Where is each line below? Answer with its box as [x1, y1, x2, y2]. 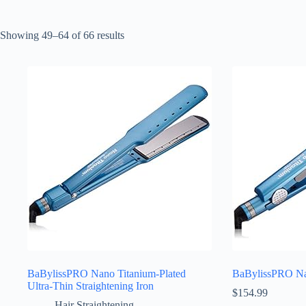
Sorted [124, 29, 152, 40]
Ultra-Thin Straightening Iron [27, 279, 154, 292]
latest [124, 53, 145, 65]
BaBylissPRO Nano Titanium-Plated [27, 267, 186, 279]
